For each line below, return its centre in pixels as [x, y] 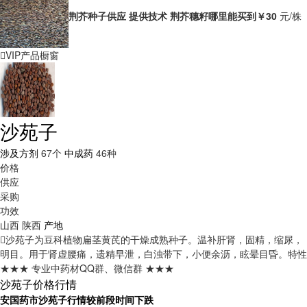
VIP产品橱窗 [32, 55]
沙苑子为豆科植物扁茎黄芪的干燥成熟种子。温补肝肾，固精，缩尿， [154, 239]
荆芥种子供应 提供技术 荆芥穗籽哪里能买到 [162, 15]
